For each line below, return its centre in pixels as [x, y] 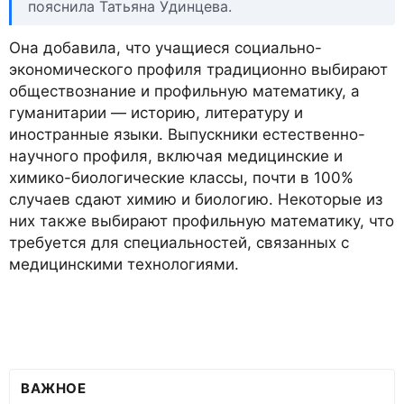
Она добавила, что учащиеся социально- [165, 48]
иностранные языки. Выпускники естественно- [187, 135]
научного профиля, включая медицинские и [176, 156]
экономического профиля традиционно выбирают [198, 70]
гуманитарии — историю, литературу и [156, 113]
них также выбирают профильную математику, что [202, 221]
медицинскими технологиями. [124, 265]
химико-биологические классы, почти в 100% [181, 178]
